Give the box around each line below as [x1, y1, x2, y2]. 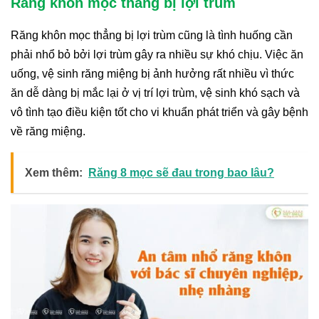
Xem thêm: [25, 166, 83, 179]
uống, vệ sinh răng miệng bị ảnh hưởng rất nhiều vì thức [11, 67, 294, 80]
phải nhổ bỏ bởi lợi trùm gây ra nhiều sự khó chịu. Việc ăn [11, 48, 303, 61]
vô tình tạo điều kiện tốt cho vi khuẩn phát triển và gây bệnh [11, 105, 308, 118]
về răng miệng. [11, 125, 85, 137]
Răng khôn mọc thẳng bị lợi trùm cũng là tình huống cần [11, 28, 293, 41]
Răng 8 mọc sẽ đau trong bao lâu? [88, 166, 274, 179]
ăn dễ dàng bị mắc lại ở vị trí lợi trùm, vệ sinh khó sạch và [11, 86, 300, 99]
